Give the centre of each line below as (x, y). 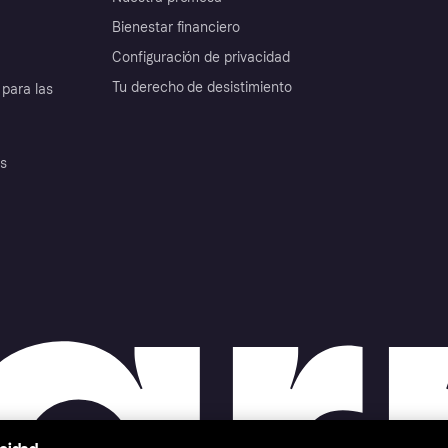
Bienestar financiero (176, 27)
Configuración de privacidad (201, 57)
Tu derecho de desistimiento (202, 87)
